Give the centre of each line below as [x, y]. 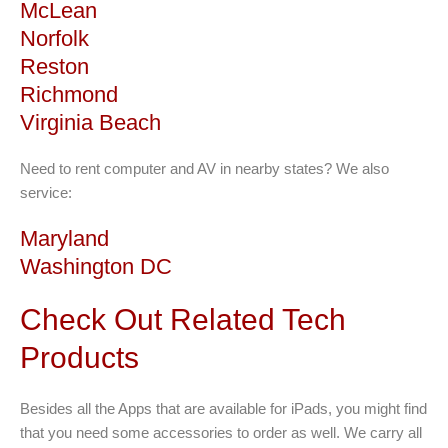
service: [46, 192]
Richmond [69, 94]
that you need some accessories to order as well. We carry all [221, 432]
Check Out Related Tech [183, 319]
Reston [54, 66]
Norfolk [54, 38]
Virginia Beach [90, 122]
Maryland [64, 238]
